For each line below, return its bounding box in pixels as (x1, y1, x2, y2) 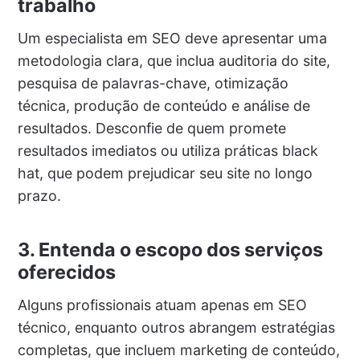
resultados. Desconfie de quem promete (17, 119, 286, 137)
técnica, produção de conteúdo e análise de (17, 96, 310, 114)
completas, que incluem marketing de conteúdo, (17, 341, 340, 358)
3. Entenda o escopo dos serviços (17, 237, 323, 261)
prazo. (17, 186, 61, 204)
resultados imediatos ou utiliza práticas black (17, 141, 318, 159)
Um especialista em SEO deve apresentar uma (17, 29, 327, 47)
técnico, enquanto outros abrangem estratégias (17, 318, 335, 336)
